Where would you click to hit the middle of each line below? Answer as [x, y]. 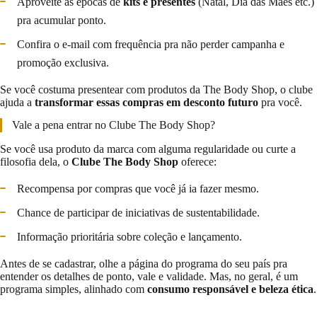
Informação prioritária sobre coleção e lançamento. [129, 236]
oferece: [197, 161]
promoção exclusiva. [63, 63]
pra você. [280, 103]
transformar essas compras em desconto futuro [146, 103]
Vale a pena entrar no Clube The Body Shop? [114, 125]
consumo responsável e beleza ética [230, 289]
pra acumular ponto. [62, 21]
